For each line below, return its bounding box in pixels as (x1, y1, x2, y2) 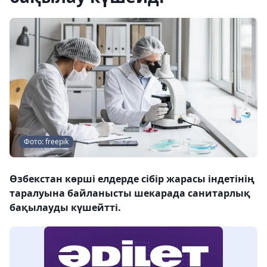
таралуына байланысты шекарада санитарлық (10, 187, 250, 200)
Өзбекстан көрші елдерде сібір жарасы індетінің (10, 172, 254, 185)
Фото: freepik (24, 136, 69, 147)
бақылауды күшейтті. (10, 201, 121, 214)
